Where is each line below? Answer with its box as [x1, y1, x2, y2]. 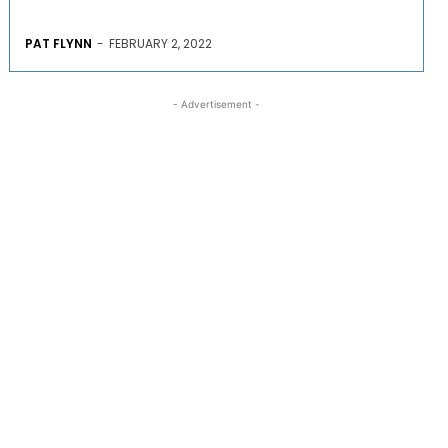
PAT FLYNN [24, 34, 92, 52]
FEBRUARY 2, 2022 [108, 34, 212, 52]
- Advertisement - [172, 97, 260, 110]
